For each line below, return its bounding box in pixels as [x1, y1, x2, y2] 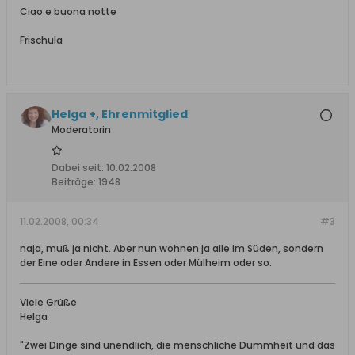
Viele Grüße [20, 296, 77, 309]
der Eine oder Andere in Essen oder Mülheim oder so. [20, 256, 272, 269]
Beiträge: [52, 175, 96, 189]
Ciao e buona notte [20, 5, 116, 18]
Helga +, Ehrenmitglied [52, 106, 188, 122]
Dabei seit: [52, 161, 104, 174]
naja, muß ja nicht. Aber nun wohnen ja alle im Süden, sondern [20, 242, 323, 255]
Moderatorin [52, 123, 111, 136]
